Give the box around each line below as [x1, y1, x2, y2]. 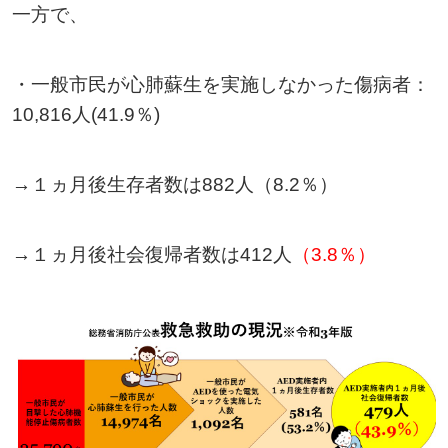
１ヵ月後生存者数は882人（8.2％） [30, 173, 338, 195]
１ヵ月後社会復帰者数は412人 [30, 243, 292, 265]
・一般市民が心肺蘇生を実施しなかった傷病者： [11, 73, 430, 95]
